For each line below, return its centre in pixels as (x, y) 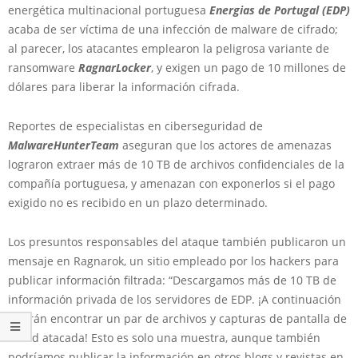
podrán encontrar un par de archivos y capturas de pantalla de (177, 318)
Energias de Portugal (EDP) (280, 10)
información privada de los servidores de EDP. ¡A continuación (175, 299)
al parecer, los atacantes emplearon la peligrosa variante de (169, 48)
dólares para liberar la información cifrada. (124, 86)
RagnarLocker (115, 67)
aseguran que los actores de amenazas (227, 145)
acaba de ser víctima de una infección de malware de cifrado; (173, 29)
